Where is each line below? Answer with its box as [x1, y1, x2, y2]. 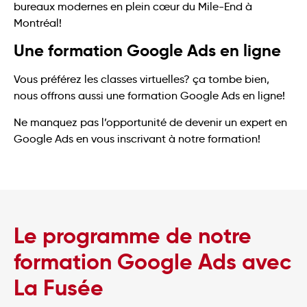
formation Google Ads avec [14, 248, 291, 276]
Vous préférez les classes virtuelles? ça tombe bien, [14, 73, 269, 86]
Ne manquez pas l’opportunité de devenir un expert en [14, 115, 287, 129]
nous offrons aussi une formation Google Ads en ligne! [14, 89, 285, 103]
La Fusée [14, 274, 103, 302]
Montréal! [14, 16, 62, 29]
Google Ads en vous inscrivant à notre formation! [14, 132, 260, 145]
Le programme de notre [14, 222, 251, 250]
